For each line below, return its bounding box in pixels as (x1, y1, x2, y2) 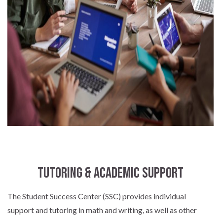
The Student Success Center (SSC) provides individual (7, 191, 186, 201)
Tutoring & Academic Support (37, 164, 184, 183)
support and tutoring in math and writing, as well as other (7, 205, 197, 215)
